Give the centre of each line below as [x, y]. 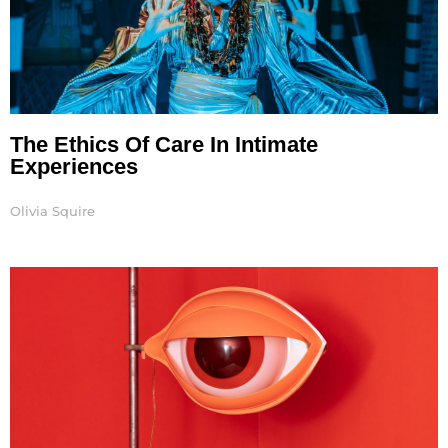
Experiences [74, 166]
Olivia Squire [52, 210]
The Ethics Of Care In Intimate [164, 144]
